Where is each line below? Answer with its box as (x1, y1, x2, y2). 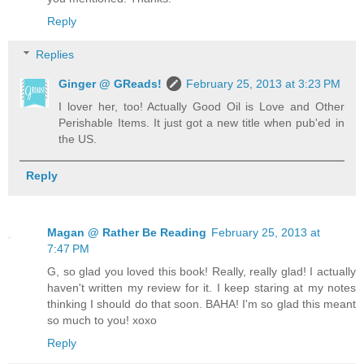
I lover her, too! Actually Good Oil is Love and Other (58, 100, 344, 114)
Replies (36, 48, 75, 62)
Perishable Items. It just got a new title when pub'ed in (58, 116, 344, 130)
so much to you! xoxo (47, 314, 157, 327)
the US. (58, 132, 97, 146)
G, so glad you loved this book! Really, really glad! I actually (47, 265, 356, 279)
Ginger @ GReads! (58, 77, 162, 91)
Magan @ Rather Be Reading (47, 226, 206, 240)
